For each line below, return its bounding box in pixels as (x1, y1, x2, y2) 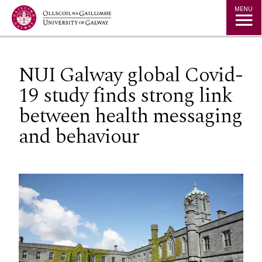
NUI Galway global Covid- (19, 59, 243, 91)
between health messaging (19, 100, 242, 132)
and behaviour (19, 120, 139, 152)
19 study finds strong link (19, 80, 232, 111)
